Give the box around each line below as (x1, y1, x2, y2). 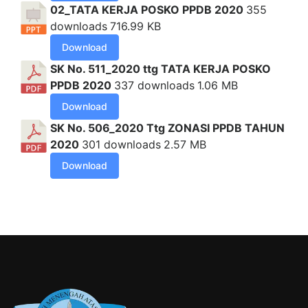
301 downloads (82, 137, 161, 151)
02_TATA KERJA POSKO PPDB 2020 (50, 2, 246, 16)
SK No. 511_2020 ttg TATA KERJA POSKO (50, 61, 271, 76)
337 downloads (114, 78, 195, 92)
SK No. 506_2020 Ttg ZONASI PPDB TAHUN (50, 120, 285, 135)
